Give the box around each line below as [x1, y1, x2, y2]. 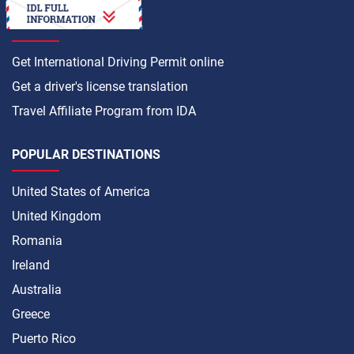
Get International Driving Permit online [12, 54, 224, 70]
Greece [12, 306, 50, 322]
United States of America [12, 183, 150, 199]
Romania [12, 232, 62, 248]
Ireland [12, 257, 50, 273]
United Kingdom [12, 208, 101, 224]
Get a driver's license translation [12, 78, 188, 94]
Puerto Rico [12, 330, 76, 346]
